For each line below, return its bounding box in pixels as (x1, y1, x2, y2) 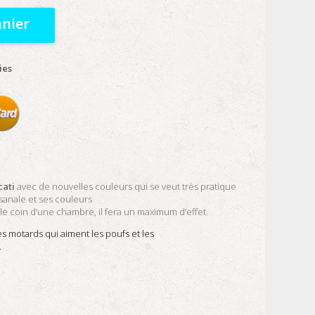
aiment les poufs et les (60, 227, 154, 240)
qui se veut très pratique (134, 180, 236, 193)
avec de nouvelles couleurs (15, 180, 132, 193)
